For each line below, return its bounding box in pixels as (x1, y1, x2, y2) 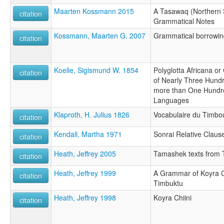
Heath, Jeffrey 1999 (54, 167, 116, 178)
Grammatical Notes (153, 15, 214, 26)
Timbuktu (153, 177, 183, 188)
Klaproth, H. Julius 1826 (54, 109, 129, 119)
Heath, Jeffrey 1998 (54, 192, 116, 202)
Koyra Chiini (153, 192, 191, 202)
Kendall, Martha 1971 (54, 128, 122, 139)
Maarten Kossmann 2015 (54, 5, 134, 16)
